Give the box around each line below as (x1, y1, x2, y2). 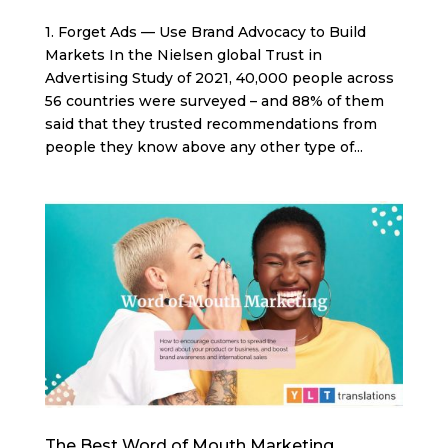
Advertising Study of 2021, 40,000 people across (44, 68, 394, 87)
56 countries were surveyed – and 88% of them (44, 91, 384, 110)
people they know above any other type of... (44, 137, 363, 156)
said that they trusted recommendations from (44, 114, 377, 133)
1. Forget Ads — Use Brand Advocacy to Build (44, 22, 366, 41)
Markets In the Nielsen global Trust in (44, 45, 322, 64)
